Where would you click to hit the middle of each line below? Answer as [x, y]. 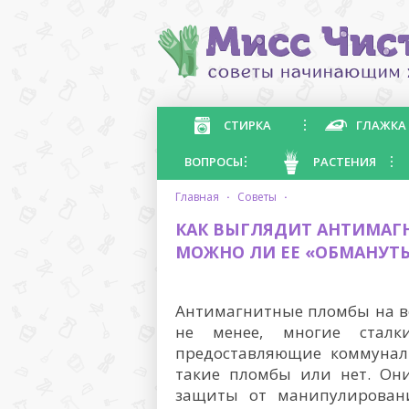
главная [200, 197]
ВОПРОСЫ [214, 162]
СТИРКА [247, 125]
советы [261, 197]
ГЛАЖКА [381, 125]
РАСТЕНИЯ [345, 162]
